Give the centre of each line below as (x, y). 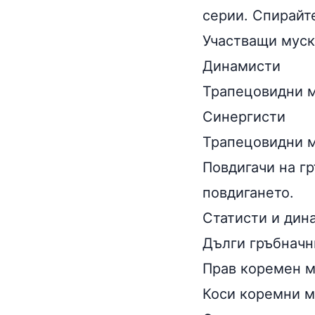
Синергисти (244, 116)
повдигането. (248, 192)
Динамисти (242, 66)
